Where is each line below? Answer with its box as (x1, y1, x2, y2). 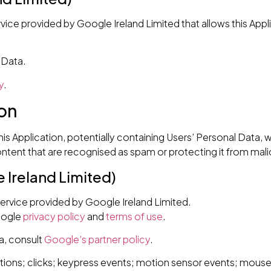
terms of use (105, 209, 163, 223)
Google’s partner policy (44, 232, 150, 246)
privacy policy (22, 209, 85, 223)
